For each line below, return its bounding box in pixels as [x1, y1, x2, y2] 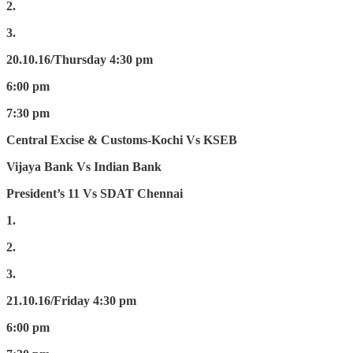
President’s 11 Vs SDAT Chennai [6, 187, 183, 201]
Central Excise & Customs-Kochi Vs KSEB [6, 133, 237, 147]
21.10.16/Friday [6, 294, 90, 308]
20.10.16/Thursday [6, 53, 106, 67]
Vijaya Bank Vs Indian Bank [6, 160, 162, 174]
